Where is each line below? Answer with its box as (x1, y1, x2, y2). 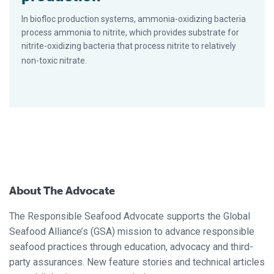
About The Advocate (9, 183, 115, 198)
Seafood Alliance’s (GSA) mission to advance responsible (9, 225, 254, 237)
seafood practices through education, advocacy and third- (9, 240, 253, 253)
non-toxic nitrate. (21, 55, 87, 65)
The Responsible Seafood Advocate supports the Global (9, 210, 250, 222)
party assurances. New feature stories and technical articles (9, 256, 265, 268)
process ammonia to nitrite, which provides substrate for (21, 27, 239, 37)
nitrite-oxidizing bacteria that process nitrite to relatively (21, 40, 236, 51)
